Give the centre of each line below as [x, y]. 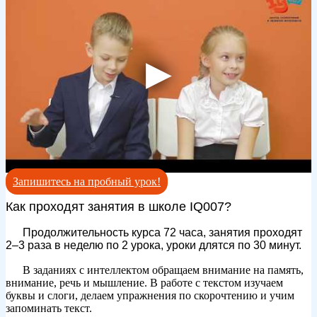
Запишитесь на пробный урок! [87, 181]
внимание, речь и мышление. [78, 282]
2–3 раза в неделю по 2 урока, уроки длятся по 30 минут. [154, 245]
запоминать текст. [49, 308]
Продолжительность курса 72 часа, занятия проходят [162, 232]
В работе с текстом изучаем [217, 282]
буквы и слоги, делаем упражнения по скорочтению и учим [150, 295]
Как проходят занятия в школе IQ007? [119, 206]
